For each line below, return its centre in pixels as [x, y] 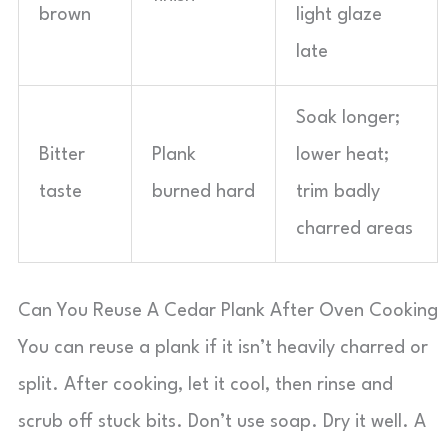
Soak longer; [348, 118]
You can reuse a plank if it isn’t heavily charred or [223, 348]
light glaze [339, 15]
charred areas [354, 229]
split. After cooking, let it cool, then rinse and [205, 385]
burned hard [203, 192]
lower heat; [342, 155]
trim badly [338, 192]
